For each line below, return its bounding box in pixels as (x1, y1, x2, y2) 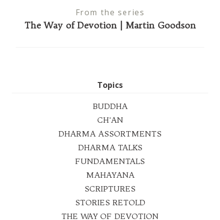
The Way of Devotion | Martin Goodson (24, 19, 196, 31)
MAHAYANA (85, 169, 135, 180)
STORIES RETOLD (75, 197, 145, 207)
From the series (75, 6, 145, 18)
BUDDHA (92, 101, 128, 111)
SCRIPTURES (84, 183, 136, 193)
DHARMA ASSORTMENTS (58, 128, 162, 138)
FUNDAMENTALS (75, 156, 145, 166)
